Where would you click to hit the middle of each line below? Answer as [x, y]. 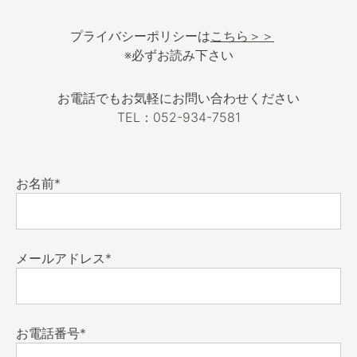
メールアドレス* [64, 259]
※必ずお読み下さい [178, 55]
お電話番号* [51, 333]
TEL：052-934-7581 [178, 118]
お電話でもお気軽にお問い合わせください [178, 98]
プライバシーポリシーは [140, 36]
